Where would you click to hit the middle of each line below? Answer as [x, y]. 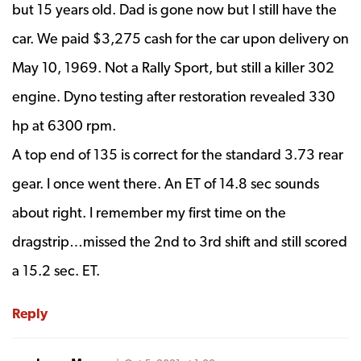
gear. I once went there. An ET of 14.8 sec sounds [166, 183]
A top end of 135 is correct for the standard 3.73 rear [178, 154]
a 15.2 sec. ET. [56, 270]
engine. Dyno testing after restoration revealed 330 [174, 96]
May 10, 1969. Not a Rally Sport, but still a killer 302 [173, 67]
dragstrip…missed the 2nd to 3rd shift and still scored [180, 241]
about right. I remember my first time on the [149, 212]
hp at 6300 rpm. [64, 125]
